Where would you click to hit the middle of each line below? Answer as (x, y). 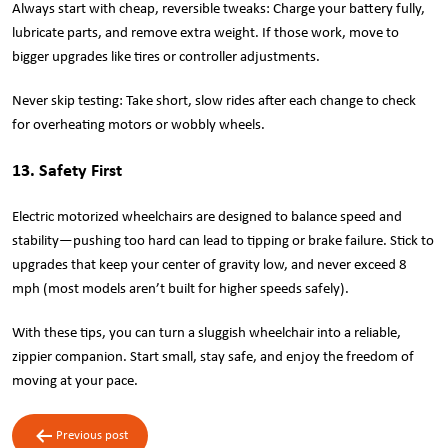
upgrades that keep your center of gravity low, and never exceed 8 (209, 265)
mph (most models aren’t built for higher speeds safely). (180, 289)
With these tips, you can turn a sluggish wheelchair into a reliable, (206, 333)
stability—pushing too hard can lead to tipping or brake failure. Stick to (223, 241)
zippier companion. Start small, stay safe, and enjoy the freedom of (213, 357)
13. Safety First (67, 171)
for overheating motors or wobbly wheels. (138, 125)
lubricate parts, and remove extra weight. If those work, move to (205, 33)
